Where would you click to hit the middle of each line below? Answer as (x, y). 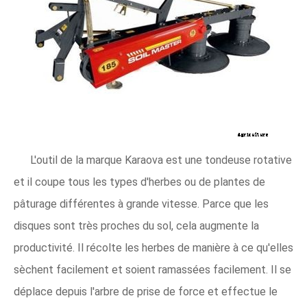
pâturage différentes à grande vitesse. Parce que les (141, 204)
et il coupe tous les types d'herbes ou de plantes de (139, 182)
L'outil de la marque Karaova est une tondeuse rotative (161, 160)
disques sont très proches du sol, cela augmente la (136, 226)
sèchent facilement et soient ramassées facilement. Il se (152, 270)
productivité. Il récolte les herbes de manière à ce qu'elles (153, 248)
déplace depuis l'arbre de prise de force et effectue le (146, 292)
